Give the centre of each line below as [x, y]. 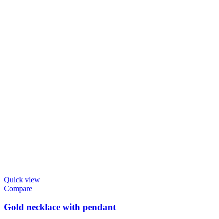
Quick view [22, 179]
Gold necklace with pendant [60, 207]
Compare [18, 188]
